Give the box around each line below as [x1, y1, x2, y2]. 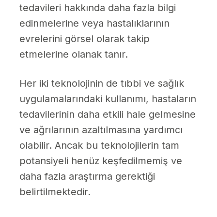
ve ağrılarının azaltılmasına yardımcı [19, 124, 183, 136]
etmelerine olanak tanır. [19, 48, 128, 61]
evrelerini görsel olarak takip [19, 33, 150, 45]
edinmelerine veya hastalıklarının [19, 17, 170, 30]
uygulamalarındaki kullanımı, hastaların [19, 93, 196, 105]
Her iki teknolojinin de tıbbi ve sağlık [19, 77, 184, 90]
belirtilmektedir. [19, 186, 91, 198]
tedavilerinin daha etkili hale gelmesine [19, 108, 196, 121]
